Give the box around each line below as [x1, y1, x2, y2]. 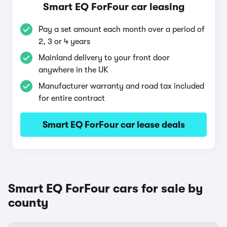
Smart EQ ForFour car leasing [43, 1, 184, 13]
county [8, 196, 49, 210]
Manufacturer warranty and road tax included [39, 82, 204, 91]
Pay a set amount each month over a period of [39, 25, 205, 34]
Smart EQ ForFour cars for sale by [8, 181, 203, 196]
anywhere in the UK [39, 65, 108, 74]
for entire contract [39, 94, 105, 103]
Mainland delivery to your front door [39, 53, 170, 62]
